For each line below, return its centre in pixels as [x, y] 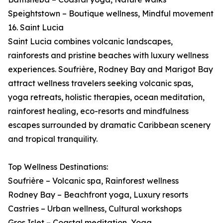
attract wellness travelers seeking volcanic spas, [101, 83]
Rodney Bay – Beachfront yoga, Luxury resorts [98, 195]
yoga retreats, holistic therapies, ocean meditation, [106, 97]
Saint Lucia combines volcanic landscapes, [90, 42]
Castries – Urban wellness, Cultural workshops [95, 209]
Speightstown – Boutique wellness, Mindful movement [111, 14]
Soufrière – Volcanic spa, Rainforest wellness [93, 181]
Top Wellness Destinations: [58, 167]
